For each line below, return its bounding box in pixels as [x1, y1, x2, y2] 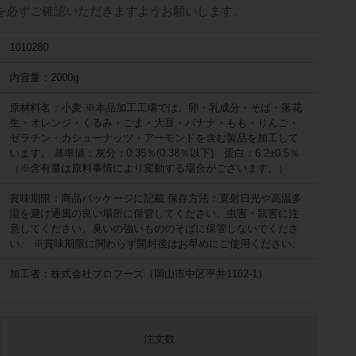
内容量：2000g [10, 72, 79, 84]
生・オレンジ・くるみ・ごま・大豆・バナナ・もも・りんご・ [10, 117, 300, 130]
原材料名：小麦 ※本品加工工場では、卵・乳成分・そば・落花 [10, 102, 303, 114]
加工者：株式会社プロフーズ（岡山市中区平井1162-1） [10, 268, 269, 281]
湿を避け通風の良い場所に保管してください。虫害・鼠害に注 [10, 207, 300, 220]
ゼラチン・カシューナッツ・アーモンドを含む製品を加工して [10, 132, 300, 145]
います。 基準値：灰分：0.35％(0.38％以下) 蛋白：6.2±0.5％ [10, 147, 300, 160]
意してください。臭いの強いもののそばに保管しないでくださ [10, 222, 300, 235]
